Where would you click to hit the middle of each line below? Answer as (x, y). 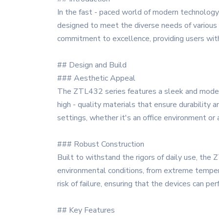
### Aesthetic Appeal (96, 78)
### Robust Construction (101, 144)
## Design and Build (92, 65)
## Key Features (86, 210)
